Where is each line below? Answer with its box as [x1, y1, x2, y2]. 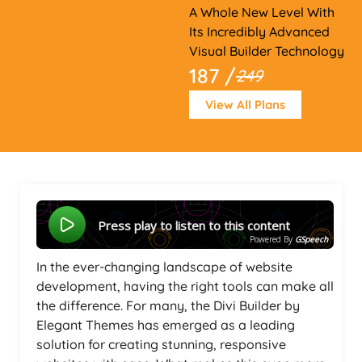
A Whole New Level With [189, 4, 335, 20]
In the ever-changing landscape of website [36, 259, 293, 275]
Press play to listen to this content [106, 217, 290, 234]
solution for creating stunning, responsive [36, 336, 286, 352]
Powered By [250, 234, 293, 245]
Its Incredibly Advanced [189, 23, 330, 40]
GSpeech [295, 234, 328, 245]
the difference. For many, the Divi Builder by [36, 297, 300, 314]
